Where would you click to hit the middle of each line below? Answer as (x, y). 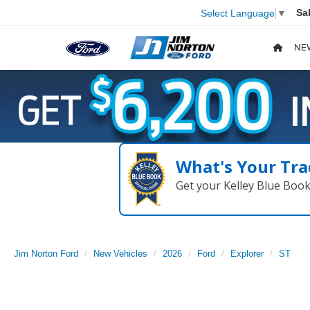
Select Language (238, 13)
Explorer (247, 254)
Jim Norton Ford (46, 254)
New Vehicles (120, 254)
